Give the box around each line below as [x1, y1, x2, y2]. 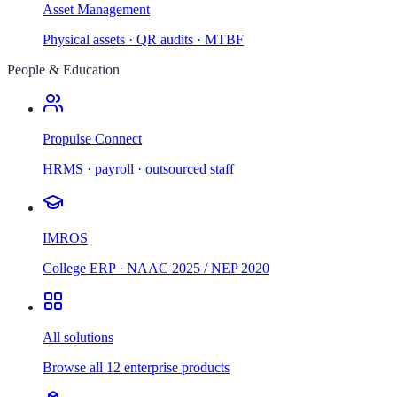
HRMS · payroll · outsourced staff [43, 161, 234, 176]
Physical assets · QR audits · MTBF [43, 32, 244, 47]
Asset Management [43, 2, 150, 17]
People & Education [7, 62, 120, 77]
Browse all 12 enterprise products [43, 360, 230, 375]
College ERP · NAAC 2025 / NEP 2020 [43, 261, 269, 276]
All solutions [43, 330, 113, 345]
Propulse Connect [43, 131, 142, 146]
